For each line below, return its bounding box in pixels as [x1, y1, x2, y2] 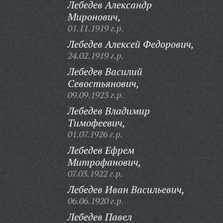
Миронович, [67, 10, 121, 23]
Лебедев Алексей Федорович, [67, 37, 194, 51]
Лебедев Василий [67, 65, 142, 78]
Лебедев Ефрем [67, 143, 134, 157]
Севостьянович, [67, 77, 139, 90]
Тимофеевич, [67, 116, 125, 129]
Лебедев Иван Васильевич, [67, 183, 185, 196]
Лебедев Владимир [67, 104, 150, 117]
